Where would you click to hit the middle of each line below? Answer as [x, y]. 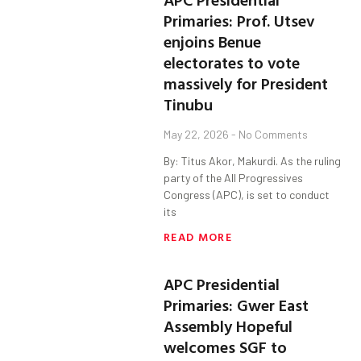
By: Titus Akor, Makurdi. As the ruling [253, 161]
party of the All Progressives [234, 178]
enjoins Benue [213, 41]
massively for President [246, 83]
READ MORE [198, 237]
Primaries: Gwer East [237, 305]
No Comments [272, 135]
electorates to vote [232, 62]
